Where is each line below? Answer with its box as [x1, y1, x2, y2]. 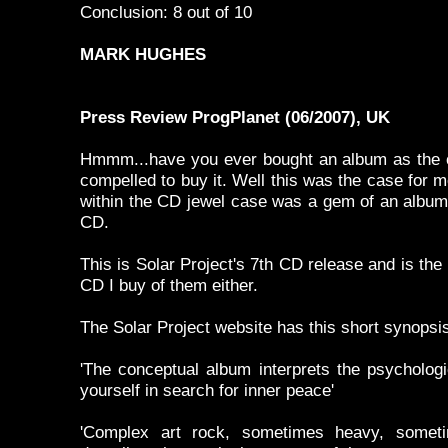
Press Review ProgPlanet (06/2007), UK [80, 108, 390, 127]
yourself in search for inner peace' [80, 381, 334, 400]
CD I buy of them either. [80, 276, 258, 295]
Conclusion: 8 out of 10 [80, 3, 252, 22]
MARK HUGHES [80, 45, 206, 64]
